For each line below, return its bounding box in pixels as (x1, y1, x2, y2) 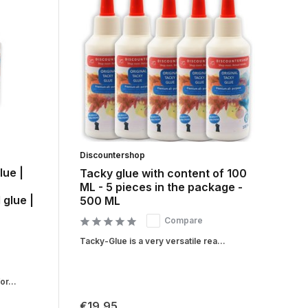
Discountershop (79, 149, 145, 160)
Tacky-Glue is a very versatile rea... (79, 235, 225, 246)
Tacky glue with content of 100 (79, 166, 247, 180)
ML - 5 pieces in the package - (79, 179, 243, 194)
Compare (164, 214, 203, 225)
